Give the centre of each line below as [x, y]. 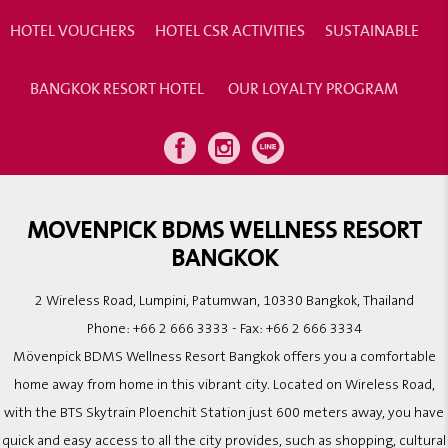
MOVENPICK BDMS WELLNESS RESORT [224, 229]
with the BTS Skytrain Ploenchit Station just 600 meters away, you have [224, 413]
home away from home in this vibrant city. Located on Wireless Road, [224, 385]
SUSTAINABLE [371, 30]
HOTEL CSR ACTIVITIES [229, 30]
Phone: [109, 329]
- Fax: [247, 329]
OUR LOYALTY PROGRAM [313, 88]
